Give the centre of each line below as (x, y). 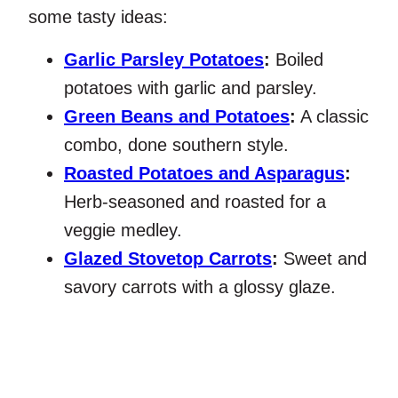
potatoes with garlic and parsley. (191, 88)
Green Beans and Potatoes (177, 117)
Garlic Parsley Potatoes (164, 60)
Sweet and (322, 259)
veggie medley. (123, 231)
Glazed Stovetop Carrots (168, 259)
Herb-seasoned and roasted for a (195, 202)
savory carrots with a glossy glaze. (200, 287)
